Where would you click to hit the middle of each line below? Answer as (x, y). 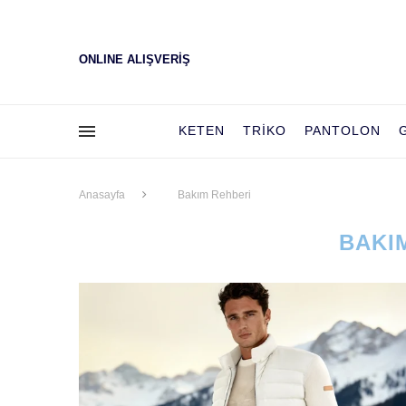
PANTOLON (343, 131)
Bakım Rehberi (214, 195)
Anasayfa (102, 195)
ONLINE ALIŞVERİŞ (135, 59)
